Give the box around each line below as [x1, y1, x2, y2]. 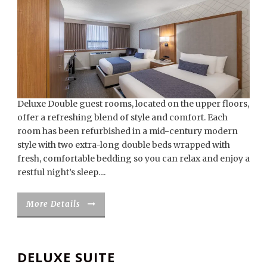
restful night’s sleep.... [17, 167, 105, 178]
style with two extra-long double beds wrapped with [17, 139, 230, 151]
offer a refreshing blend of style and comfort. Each [17, 112, 228, 123]
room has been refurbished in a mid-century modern [17, 126, 238, 137]
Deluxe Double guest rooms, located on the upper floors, [17, 98, 249, 110]
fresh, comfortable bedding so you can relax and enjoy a [17, 153, 250, 164]
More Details [26, 199, 80, 210]
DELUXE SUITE [17, 247, 115, 266]
